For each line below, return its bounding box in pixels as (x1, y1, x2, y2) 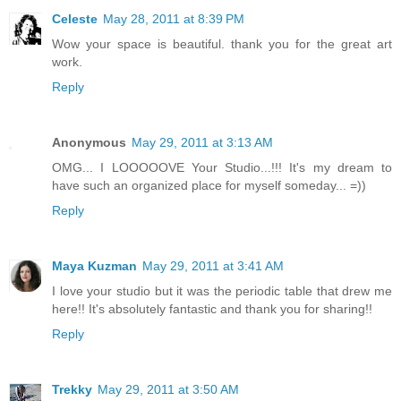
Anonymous (52, 135, 126, 150)
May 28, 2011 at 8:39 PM (103, 12, 244, 27)
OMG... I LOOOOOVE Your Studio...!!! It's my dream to (52, 160, 392, 175)
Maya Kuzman (52, 259, 137, 274)
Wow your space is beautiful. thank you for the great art (52, 37, 392, 52)
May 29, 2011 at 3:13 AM (132, 135, 273, 150)
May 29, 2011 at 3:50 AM (98, 382, 239, 397)
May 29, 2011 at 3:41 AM (142, 259, 284, 274)
